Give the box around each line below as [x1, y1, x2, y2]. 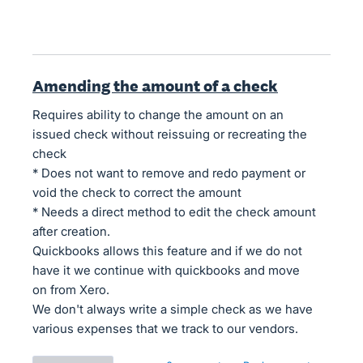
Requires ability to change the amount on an [32, 107, 284, 122]
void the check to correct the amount [32, 185, 241, 200]
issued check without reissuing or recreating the [32, 126, 307, 142]
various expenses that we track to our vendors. [32, 321, 298, 336]
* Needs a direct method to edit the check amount [32, 204, 316, 220]
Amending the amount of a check [32, 75, 278, 96]
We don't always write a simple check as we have [32, 301, 313, 317]
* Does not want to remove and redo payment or [32, 165, 305, 181]
